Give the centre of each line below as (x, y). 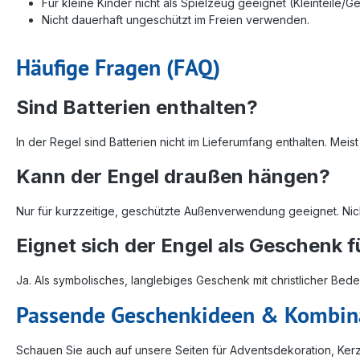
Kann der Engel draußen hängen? (173, 176)
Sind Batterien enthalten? (137, 107)
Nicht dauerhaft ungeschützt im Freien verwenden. (176, 19)
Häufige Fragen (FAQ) (118, 67)
